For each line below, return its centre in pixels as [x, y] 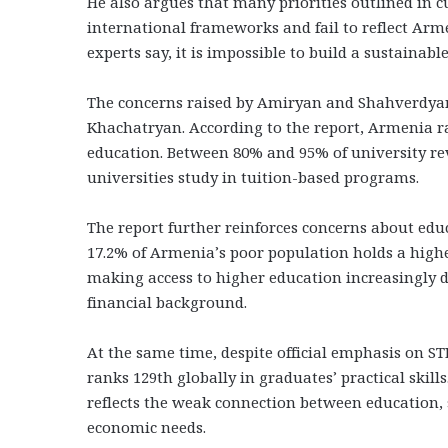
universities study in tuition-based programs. [253, 176]
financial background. [167, 301]
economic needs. [146, 426]
